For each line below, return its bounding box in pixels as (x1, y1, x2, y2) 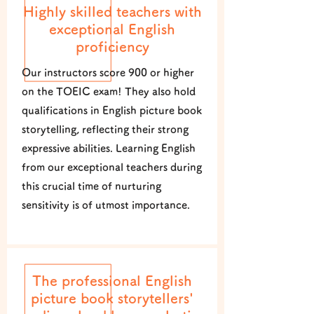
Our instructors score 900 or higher (22, 67, 194, 78)
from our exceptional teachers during (22, 162, 202, 172)
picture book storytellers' (31, 291, 193, 305)
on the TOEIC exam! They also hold (22, 86, 196, 97)
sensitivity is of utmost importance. (22, 200, 190, 210)
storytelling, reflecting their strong (22, 124, 189, 135)
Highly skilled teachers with (22, 4, 202, 18)
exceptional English (49, 22, 175, 36)
